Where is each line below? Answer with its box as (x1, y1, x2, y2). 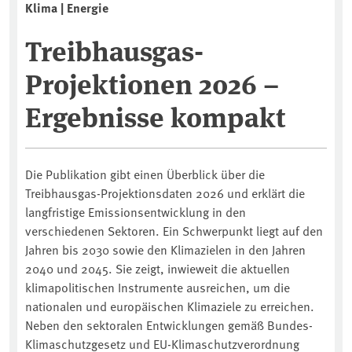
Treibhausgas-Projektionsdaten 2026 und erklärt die (25, 184, 305, 202)
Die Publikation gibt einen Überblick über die (25, 165, 265, 183)
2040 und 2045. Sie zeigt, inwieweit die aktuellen (25, 259, 290, 277)
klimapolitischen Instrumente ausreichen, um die (25, 278, 290, 296)
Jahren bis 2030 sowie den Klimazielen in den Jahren (25, 240, 306, 258)
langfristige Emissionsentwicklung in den (25, 203, 246, 221)
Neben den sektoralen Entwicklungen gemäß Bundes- (25, 316, 313, 334)
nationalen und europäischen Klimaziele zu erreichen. (25, 297, 314, 315)
